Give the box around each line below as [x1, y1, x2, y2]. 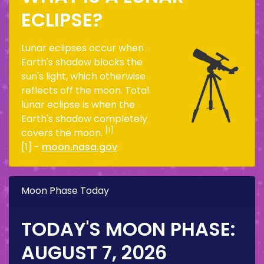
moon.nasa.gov [42, 140, 117, 154]
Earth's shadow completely [21, 111, 147, 126]
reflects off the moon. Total [21, 83, 149, 97]
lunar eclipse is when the [21, 97, 135, 111]
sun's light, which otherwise [21, 69, 146, 83]
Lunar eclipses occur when [21, 41, 144, 55]
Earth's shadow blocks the [21, 55, 143, 69]
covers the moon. [21, 126, 105, 140]
